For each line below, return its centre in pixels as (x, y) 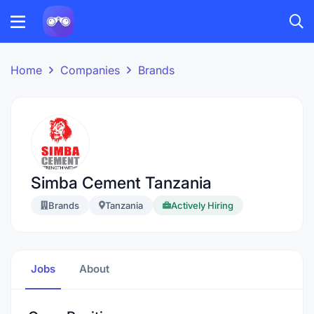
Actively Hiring (202, 205)
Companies (90, 70)
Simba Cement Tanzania (121, 183)
